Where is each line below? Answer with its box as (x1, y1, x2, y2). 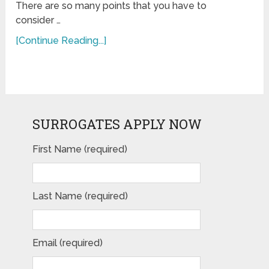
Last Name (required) (32, 190, 128, 202)
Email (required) (32, 237, 103, 249)
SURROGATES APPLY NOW (32, 115, 202, 133)
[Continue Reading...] (16, 35, 107, 47)
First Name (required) (32, 144, 127, 156)
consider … (16, 14, 61, 26)
